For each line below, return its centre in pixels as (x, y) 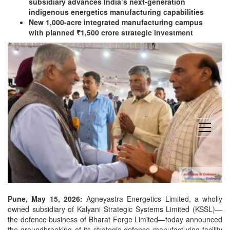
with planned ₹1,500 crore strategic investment (111, 33)
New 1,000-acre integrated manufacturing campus (116, 22)
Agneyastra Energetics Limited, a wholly (152, 199)
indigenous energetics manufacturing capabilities (116, 12)
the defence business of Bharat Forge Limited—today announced (115, 219)
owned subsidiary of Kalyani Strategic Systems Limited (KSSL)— (115, 209)
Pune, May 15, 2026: (45, 199)
